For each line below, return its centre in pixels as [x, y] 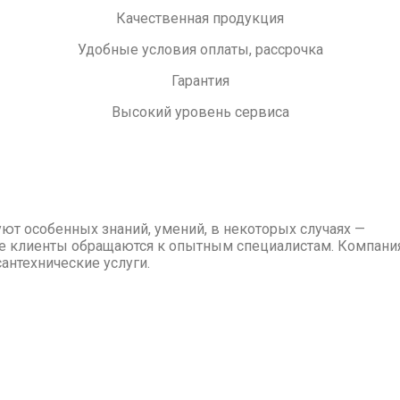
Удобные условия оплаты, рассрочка [200, 49]
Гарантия [200, 80]
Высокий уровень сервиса [200, 112]
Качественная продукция [200, 18]
